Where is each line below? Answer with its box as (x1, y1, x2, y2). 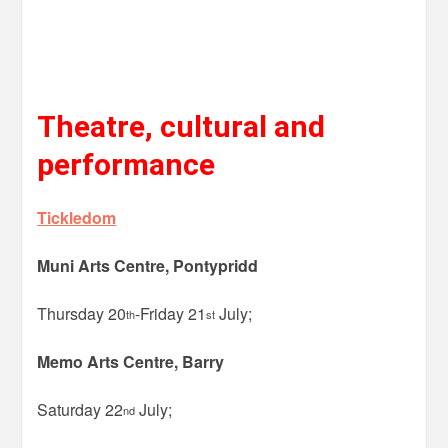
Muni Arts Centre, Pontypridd (37, 253, 259, 277)
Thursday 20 (37, 301, 127, 325)
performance (37, 146, 216, 182)
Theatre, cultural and (37, 108, 326, 144)
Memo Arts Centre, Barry (37, 349, 225, 373)
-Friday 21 (135, 301, 207, 325)
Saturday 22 (37, 397, 124, 421)
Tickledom (37, 205, 117, 229)
